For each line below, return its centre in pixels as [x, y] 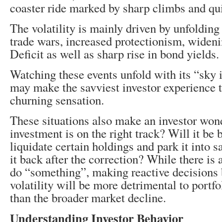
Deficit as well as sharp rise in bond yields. [114, 54]
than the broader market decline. [88, 197]
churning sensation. [57, 100]
